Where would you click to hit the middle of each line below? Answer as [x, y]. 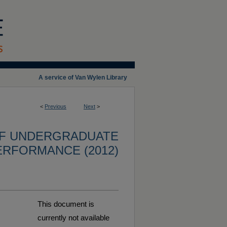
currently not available [73, 218]
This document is [66, 204]
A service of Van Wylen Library [83, 78]
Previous [55, 106]
